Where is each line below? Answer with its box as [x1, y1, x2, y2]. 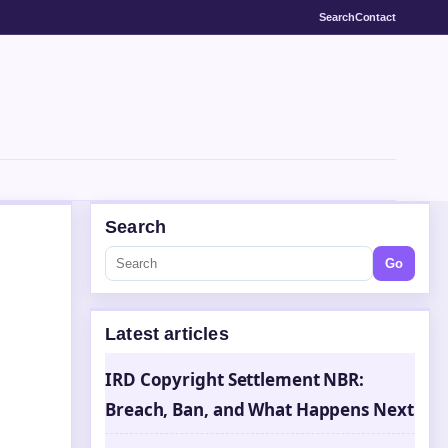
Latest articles [105, 324, 229, 344]
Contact [354, 10, 396, 23]
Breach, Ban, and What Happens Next [105, 398, 414, 421]
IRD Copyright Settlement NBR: [105, 368, 365, 391]
